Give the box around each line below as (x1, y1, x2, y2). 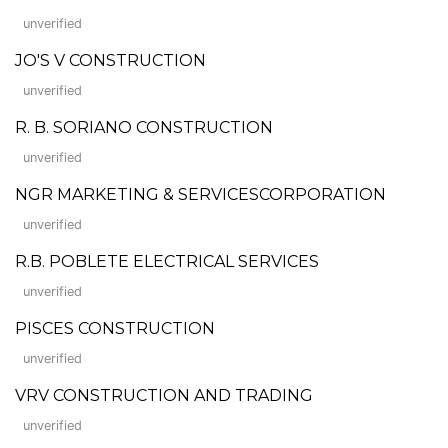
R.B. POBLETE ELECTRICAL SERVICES (15, 251, 319, 271)
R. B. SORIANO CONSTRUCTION (15, 117, 273, 137)
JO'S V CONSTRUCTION (15, 50, 206, 70)
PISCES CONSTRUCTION (15, 318, 215, 338)
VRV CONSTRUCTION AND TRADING (15, 385, 313, 405)
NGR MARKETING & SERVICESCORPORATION (15, 184, 386, 204)
